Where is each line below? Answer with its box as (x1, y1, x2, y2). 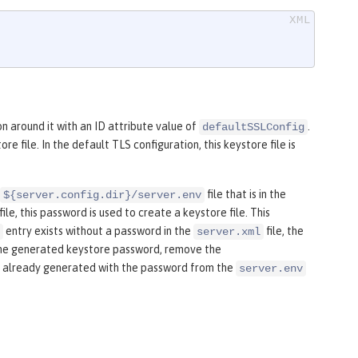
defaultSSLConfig (202, 121, 304, 134)
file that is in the (205, 188, 286, 201)
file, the (264, 225, 304, 238)
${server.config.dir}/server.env (3, 189, 201, 202)
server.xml (197, 225, 261, 239)
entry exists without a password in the (3, 225, 193, 238)
